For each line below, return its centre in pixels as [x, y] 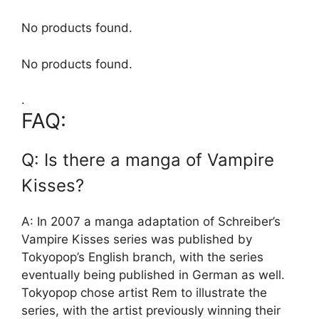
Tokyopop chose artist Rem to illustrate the [144, 293]
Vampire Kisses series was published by [137, 240]
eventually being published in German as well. [153, 275]
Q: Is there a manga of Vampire [148, 160]
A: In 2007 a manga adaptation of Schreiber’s [151, 222]
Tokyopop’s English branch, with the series [142, 257]
